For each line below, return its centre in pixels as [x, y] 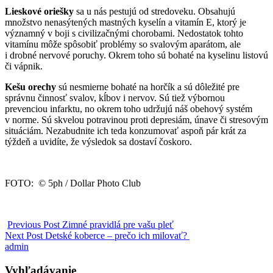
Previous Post [34, 225]
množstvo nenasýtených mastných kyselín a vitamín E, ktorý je [126, 22]
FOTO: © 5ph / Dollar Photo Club [73, 183]
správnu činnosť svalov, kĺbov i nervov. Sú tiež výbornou [115, 98]
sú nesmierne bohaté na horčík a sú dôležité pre [148, 87]
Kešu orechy [30, 87]
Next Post [25, 236]
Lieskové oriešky [39, 11]
